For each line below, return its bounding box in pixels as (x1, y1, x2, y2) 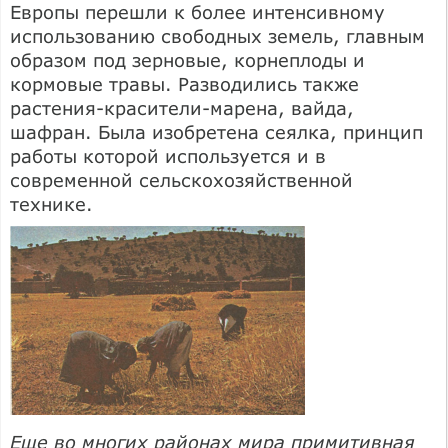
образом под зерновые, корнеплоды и (10, 48, 365, 71)
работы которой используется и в (10, 144, 326, 167)
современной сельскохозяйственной (10, 168, 353, 191)
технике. (10, 192, 93, 215)
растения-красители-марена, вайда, (10, 96, 354, 119)
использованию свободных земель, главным (10, 24, 425, 47)
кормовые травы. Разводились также (10, 72, 359, 95)
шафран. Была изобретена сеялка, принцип (10, 120, 423, 143)
